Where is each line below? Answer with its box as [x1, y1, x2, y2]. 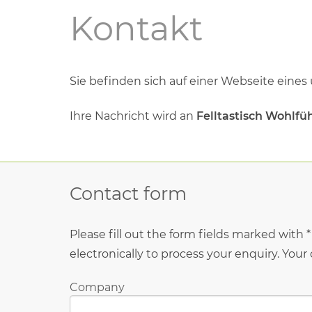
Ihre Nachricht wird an [70, 109, 196, 123]
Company [70, 280, 125, 294]
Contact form [70, 182, 187, 204]
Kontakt [70, 8, 203, 49]
